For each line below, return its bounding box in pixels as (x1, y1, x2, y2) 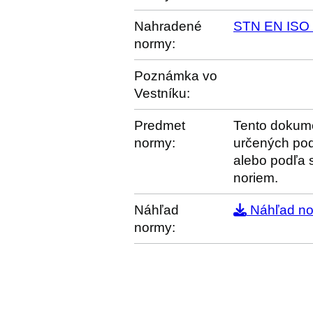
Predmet (134, 118, 185, 133)
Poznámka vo (134, 68, 217, 83)
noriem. (233, 170, 278, 185)
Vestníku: (134, 86, 190, 101)
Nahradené (134, 19, 202, 34)
